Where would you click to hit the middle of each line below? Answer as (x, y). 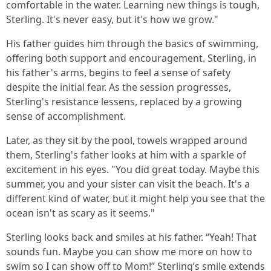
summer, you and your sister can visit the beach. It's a (128, 184)
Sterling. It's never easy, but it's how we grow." (112, 19)
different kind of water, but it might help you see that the (135, 198)
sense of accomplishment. (66, 116)
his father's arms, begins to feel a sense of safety (118, 73)
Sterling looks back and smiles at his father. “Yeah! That (131, 237)
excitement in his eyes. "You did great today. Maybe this (133, 169)
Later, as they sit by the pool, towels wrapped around (127, 140)
